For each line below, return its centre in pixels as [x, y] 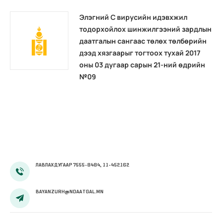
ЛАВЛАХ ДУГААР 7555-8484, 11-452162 [83, 165]
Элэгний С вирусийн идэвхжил [133, 17]
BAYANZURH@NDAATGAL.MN [70, 192]
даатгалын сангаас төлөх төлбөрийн [143, 41]
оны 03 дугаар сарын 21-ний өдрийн [142, 65]
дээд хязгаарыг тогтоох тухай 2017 [140, 53]
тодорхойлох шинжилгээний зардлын [145, 29]
